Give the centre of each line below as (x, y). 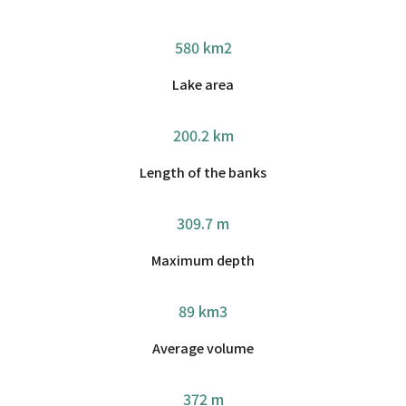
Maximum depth (203, 259)
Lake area (203, 83)
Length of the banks (203, 171)
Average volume (203, 347)
